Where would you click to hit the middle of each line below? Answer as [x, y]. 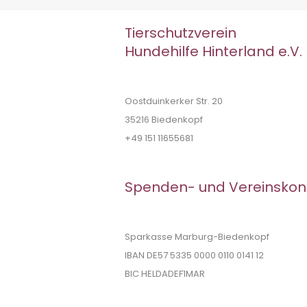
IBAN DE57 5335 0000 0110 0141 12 [194, 255]
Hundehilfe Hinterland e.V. [213, 52]
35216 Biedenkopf [164, 120]
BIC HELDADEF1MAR [165, 273]
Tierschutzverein [181, 33]
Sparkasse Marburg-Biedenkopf [197, 236]
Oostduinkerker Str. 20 [174, 101]
